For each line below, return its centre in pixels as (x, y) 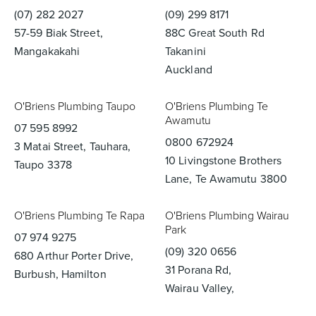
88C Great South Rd (215, 33)
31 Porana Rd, (199, 270)
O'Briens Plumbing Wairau (227, 215)
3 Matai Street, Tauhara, (73, 146)
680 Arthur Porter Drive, (74, 256)
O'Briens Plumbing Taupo (75, 106)
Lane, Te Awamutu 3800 (226, 179)
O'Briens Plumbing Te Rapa (79, 215)
